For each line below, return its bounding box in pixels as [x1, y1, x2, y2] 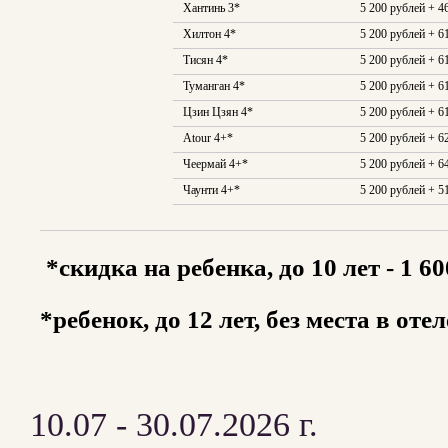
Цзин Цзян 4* [183, 105, 253, 119]
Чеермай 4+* [183, 157, 248, 171]
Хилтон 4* [183, 27, 236, 41]
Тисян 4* [183, 53, 228, 67]
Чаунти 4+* [183, 183, 240, 197]
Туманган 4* [183, 79, 245, 93]
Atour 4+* [183, 131, 233, 145]
